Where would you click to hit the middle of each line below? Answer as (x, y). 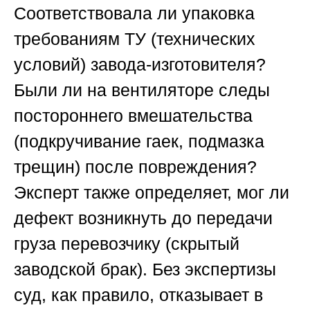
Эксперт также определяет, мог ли (152, 193)
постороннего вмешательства (133, 116)
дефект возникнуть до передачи (143, 218)
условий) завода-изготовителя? (140, 65)
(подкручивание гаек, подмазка (139, 142)
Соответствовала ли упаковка (134, 13)
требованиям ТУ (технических (135, 39)
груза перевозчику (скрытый (127, 244)
